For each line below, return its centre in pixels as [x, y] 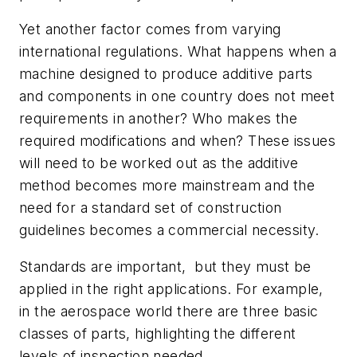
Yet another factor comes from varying [150, 29]
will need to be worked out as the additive [159, 163]
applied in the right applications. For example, [171, 289]
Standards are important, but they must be [165, 267]
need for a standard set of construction [151, 208]
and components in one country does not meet [177, 96]
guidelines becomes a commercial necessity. [169, 230]
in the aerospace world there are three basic [169, 311]
